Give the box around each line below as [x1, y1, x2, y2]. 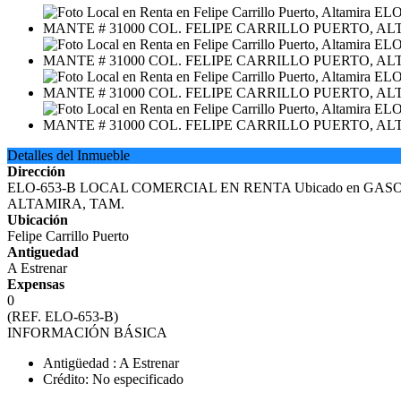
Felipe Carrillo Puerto [7, 228, 129, 243]
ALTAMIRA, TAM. [7, 196, 124, 211]
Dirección [7, 164, 65, 179]
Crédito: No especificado [43, 371, 183, 387]
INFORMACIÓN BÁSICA [7, 325, 167, 340]
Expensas [7, 277, 64, 292]
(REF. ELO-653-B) [7, 309, 118, 324]
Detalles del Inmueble [7, 148, 130, 163]
